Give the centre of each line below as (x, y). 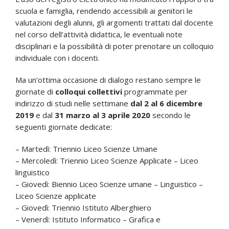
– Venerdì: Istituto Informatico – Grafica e (88, 219)
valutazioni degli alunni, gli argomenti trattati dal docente (114, 22)
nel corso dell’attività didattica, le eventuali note (99, 34)
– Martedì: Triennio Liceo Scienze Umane (86, 148)
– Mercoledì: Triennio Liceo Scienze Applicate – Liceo (107, 160)
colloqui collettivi (88, 91)
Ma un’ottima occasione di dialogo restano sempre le (108, 79)
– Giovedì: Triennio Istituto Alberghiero (83, 207)
